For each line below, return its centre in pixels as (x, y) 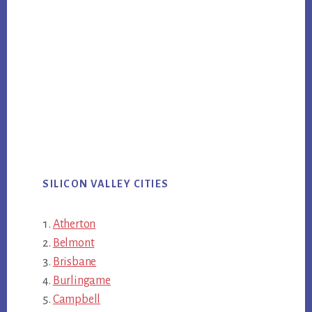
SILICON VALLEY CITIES (106, 184)
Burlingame (81, 280)
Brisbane (75, 262)
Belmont (73, 243)
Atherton (74, 224)
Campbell (77, 299)
